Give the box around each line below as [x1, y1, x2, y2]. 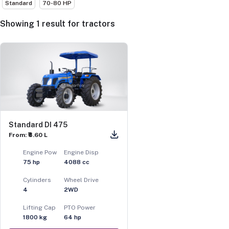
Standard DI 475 [9, 121, 67, 129]
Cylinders [23, 176, 52, 184]
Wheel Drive [64, 176, 99, 184]
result [42, 18, 65, 29]
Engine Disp [64, 149, 99, 156]
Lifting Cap [23, 204, 56, 212]
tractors [82, 18, 115, 29]
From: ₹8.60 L [9, 131, 48, 139]
